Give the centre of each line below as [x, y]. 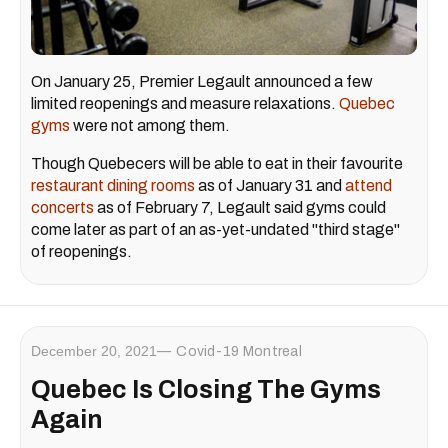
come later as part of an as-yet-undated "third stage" [215, 229]
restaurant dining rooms [113, 185]
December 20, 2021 [94, 350]
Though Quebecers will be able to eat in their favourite [217, 163]
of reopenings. [81, 251]
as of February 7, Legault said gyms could [240, 207]
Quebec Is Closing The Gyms [206, 389]
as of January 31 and [270, 185]
